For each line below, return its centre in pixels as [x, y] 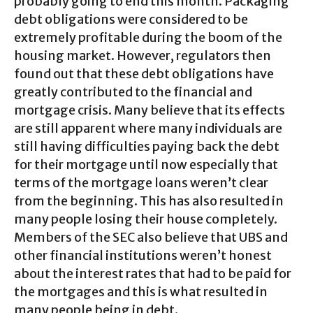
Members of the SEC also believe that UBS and [151, 237]
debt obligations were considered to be [131, 19]
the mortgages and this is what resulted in [141, 291]
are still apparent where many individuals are [148, 128]
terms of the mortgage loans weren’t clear [141, 182]
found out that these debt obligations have [144, 73]
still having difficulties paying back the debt [147, 146]
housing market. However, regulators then [143, 55]
